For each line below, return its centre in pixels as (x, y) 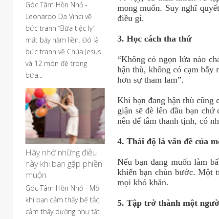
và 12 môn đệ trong (56, 63)
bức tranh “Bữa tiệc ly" (60, 28)
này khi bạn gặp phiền (64, 164)
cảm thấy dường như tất (63, 211)
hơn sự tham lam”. (150, 80)
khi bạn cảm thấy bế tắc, (63, 200)
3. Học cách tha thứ (154, 39)
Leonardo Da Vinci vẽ (59, 16)
